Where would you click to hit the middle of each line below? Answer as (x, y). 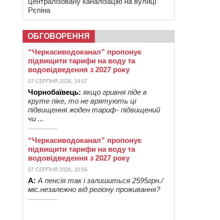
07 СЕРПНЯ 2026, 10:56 (58, 169)
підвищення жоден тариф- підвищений (94, 110)
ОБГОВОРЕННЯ (59, 36)
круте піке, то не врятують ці (82, 101)
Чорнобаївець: (55, 92)
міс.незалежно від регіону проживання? (94, 189)
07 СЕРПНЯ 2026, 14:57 (58, 81)
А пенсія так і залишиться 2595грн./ (100, 180)
